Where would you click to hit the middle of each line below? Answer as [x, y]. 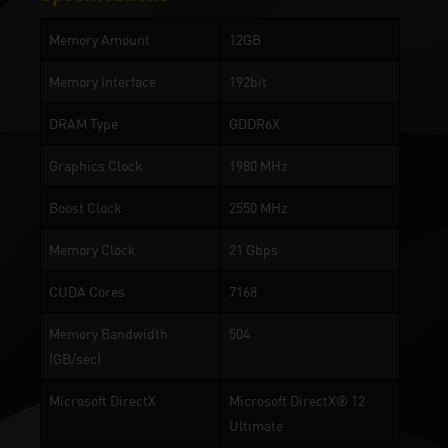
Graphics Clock [96, 165]
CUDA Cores [87, 291]
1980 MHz [258, 165]
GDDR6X [254, 123]
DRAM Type [83, 123]
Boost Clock [85, 207]
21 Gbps [253, 249]
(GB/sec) [75, 358]
